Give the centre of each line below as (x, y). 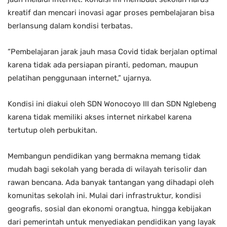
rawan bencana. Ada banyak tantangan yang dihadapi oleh (111, 182)
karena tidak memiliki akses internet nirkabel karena (100, 117)
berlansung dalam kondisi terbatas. (70, 26)
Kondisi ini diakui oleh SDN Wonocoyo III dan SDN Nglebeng (112, 104)
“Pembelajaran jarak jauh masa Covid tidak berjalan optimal (112, 51)
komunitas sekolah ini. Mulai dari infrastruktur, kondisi (104, 195)
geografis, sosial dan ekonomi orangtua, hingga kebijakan (109, 209)
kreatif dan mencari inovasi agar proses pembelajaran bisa (111, 12)
